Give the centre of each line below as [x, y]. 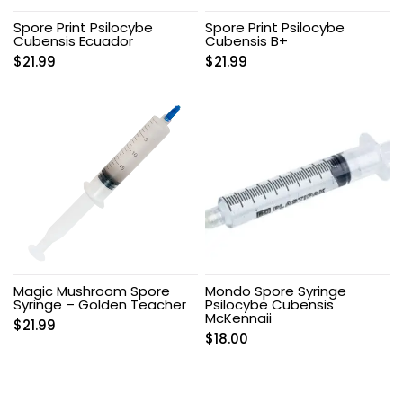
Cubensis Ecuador [73, 40]
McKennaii [239, 318]
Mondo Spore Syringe [276, 291]
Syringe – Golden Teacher [100, 304]
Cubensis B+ [247, 40]
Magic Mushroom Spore [92, 291]
